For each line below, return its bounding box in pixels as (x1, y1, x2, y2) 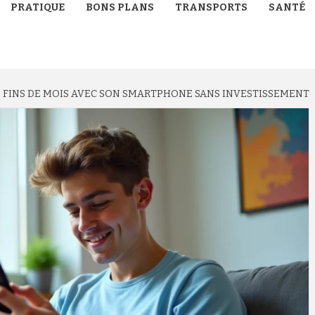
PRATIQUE (11, 1, 65, 13)
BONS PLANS (86, 1, 154, 13)
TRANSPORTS (175, 1, 247, 13)
